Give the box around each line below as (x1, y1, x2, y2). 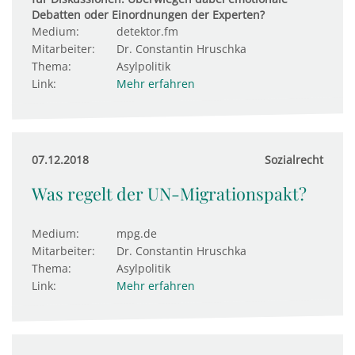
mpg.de (116, 226, 157, 241)
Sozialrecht (265, 152, 323, 167)
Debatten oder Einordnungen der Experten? (32, 7, 265, 22)
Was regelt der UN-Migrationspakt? (32, 182, 307, 204)
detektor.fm (116, 24, 178, 39)
